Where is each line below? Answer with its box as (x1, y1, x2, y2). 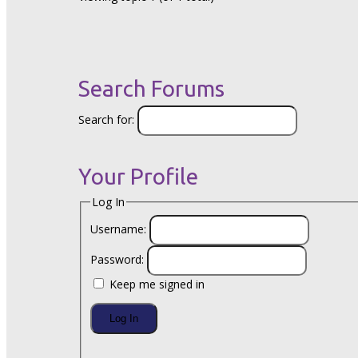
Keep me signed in (109, 276, 205, 292)
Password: (89, 252, 147, 268)
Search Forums (78, 76, 225, 101)
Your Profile (78, 164, 198, 189)
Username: (89, 221, 149, 237)
